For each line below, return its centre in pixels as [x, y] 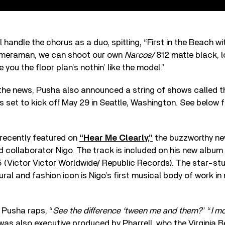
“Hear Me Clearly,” [116, 138]
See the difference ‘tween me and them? [127, 210]
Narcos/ [140, 55]
